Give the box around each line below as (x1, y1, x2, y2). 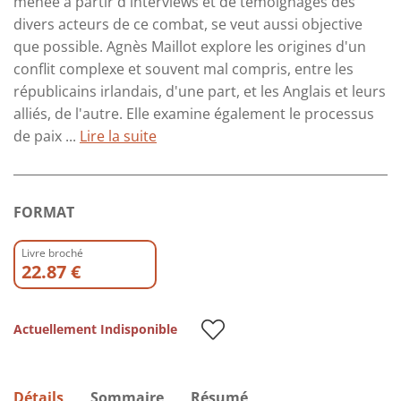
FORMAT (13, 201, 74, 222)
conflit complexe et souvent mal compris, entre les (13, 58, 354, 79)
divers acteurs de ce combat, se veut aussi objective (13, 13, 363, 34)
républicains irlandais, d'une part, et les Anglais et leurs (13, 81, 386, 101)
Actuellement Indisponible (13, 320, 177, 337)
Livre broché (21, 244, 83, 260)
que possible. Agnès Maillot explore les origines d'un (13, 36, 366, 56)
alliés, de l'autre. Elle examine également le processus (13, 103, 374, 124)
